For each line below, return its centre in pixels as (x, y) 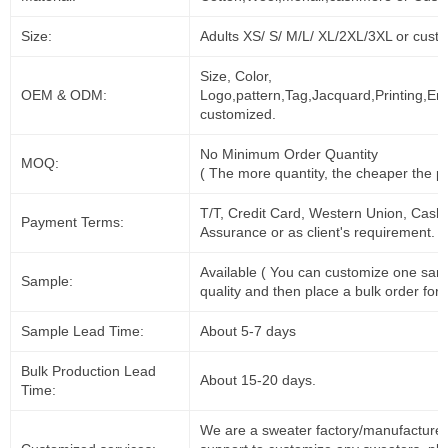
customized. (238, 113)
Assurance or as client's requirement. (317, 231)
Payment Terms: (72, 221)
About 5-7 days (248, 330)
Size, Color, (236, 75)
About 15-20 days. (258, 379)
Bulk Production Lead (88, 370)
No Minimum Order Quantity (289, 153)
